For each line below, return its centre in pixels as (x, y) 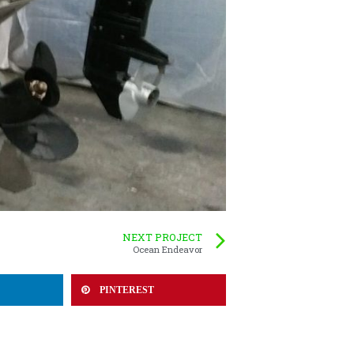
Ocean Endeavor (168, 249)
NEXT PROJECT (162, 237)
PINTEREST (127, 290)
